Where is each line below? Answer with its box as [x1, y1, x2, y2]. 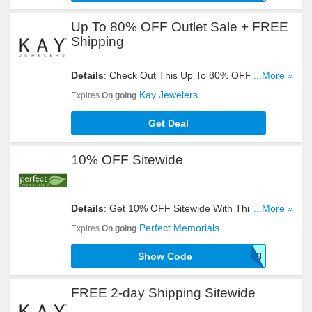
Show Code [138, 251, 192, 262]
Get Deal [148, 118, 189, 129]
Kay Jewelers [139, 89, 198, 100]
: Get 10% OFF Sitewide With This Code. [104, 203, 283, 214]
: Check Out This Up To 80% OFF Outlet [104, 70, 281, 81]
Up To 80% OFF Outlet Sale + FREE [71, 19, 288, 34]
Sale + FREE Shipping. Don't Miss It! [71, 84, 231, 95]
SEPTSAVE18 [201, 251, 262, 262]
